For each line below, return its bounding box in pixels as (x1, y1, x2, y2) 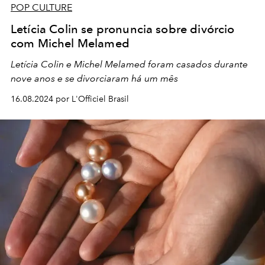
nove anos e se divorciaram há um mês (11, 72, 178, 84)
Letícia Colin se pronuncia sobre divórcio (11, 21, 235, 36)
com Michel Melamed (11, 35, 130, 50)
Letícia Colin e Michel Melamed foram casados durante (11, 58, 248, 70)
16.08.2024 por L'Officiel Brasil (11, 93, 129, 104)
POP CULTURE (11, 1, 72, 13)
